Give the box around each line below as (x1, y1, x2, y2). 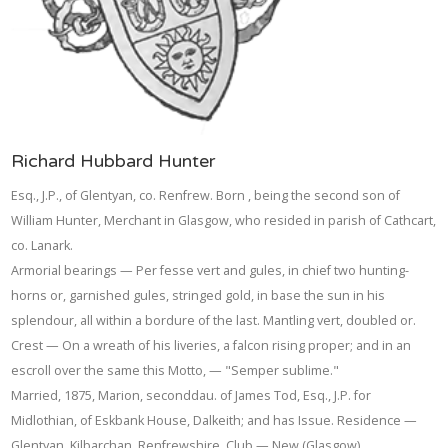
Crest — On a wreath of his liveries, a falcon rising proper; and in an (11, 337, 412, 355)
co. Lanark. (11, 237, 74, 255)
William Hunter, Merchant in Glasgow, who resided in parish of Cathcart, (11, 212, 437, 230)
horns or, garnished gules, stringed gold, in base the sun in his (11, 287, 386, 305)
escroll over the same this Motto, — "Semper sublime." (11, 362, 340, 380)
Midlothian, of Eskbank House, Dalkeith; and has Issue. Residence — (11, 412, 418, 430)
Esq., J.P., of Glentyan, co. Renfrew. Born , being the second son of (11, 187, 401, 205)
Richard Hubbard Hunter (11, 149, 216, 172)
